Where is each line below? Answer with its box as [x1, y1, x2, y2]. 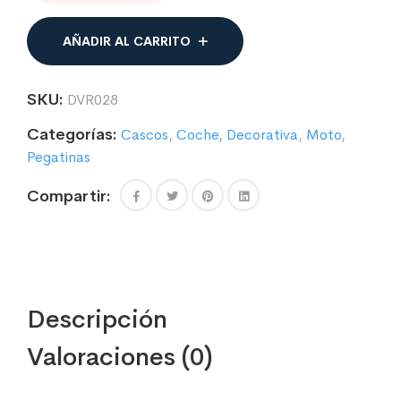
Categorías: [27, 124, 117, 145]
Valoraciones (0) [27, 341, 213, 373]
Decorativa [226, 125, 298, 145]
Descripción [27, 303, 167, 336]
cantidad [26, 30, 75, 47]
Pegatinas [27, 148, 90, 167]
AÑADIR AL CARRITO [63, 33, 191, 50]
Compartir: [27, 186, 111, 207]
